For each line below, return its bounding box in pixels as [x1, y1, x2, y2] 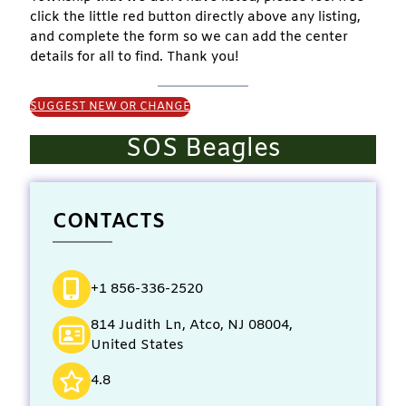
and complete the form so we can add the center [30, 27, 348, 46]
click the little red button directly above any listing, [30, 7, 361, 26]
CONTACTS [53, 208, 165, 236]
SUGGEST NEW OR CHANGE [30, 99, 190, 114]
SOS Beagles [125, 132, 281, 166]
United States [90, 335, 184, 354]
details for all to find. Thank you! [30, 47, 239, 66]
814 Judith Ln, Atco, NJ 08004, [90, 315, 293, 334]
